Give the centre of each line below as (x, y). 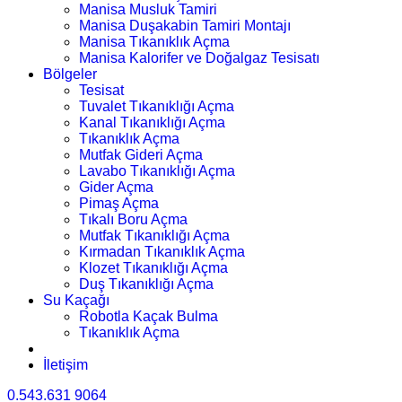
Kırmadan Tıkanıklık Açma (162, 252)
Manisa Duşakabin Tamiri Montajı (185, 26)
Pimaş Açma (119, 203)
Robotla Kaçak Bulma (149, 316)
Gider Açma (116, 187)
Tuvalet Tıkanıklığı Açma (157, 106)
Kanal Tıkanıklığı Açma (152, 122)
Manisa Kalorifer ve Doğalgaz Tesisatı (199, 58)
